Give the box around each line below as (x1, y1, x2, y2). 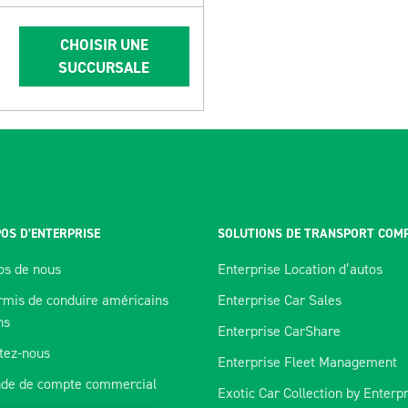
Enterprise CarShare (218, 321, 341, 341)
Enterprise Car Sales (218, 290, 342, 310)
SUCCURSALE (58, 57, 150, 78)
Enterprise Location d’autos (218, 259, 382, 279)
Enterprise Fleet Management (218, 352, 397, 372)
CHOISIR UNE (59, 35, 148, 56)
